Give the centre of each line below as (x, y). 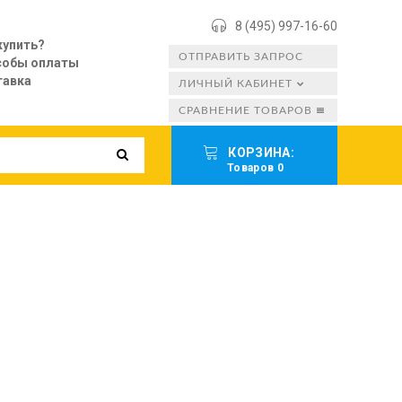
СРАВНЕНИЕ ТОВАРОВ (245, 110)
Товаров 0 (255, 168)
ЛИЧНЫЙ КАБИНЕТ (236, 83)
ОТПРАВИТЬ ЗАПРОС (241, 57)
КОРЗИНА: (263, 153)
